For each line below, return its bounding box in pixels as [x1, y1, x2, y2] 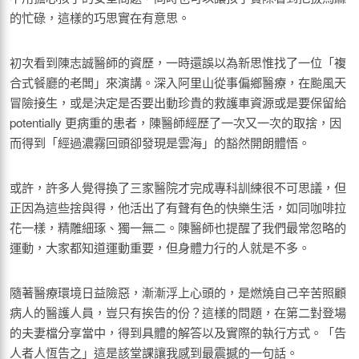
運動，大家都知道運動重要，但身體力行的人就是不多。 [10, 238, 310, 256]
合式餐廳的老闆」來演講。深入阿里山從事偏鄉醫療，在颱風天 [10, 73, 346, 91]
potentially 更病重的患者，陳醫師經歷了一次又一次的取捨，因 [10, 113, 341, 131]
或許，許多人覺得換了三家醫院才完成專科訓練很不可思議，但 [10, 178, 346, 196]
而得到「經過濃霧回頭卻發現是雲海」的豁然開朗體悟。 [10, 133, 310, 151]
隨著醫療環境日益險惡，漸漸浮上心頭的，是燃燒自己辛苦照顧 [10, 283, 346, 301]
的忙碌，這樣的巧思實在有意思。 [10, 8, 190, 26]
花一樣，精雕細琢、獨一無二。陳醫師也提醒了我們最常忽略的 [10, 218, 346, 236]
